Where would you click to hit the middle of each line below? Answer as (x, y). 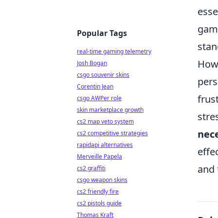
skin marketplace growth (110, 110)
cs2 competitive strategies (112, 133)
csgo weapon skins (102, 180)
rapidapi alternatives (105, 145)
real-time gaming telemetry (114, 51)
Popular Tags (102, 33)
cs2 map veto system (105, 121)
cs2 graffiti (91, 168)
